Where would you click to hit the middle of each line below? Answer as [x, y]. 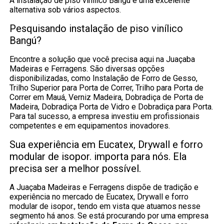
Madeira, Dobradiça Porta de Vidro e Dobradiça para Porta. [111, 106]
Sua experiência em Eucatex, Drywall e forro [106, 144]
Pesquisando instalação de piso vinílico [96, 28]
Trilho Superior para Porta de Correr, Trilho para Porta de [107, 87]
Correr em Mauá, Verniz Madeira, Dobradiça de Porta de [107, 97]
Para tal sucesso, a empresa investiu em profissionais [105, 116]
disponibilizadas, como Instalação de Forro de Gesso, [104, 78]
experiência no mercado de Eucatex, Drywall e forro [99, 196]
